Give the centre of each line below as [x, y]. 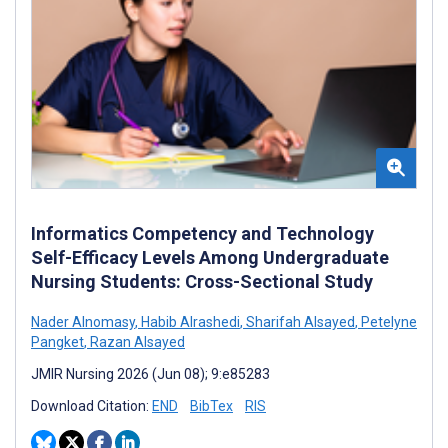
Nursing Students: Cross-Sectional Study [202, 281]
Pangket [57, 341]
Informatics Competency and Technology [202, 233]
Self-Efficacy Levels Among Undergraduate [210, 257]
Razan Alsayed [136, 341]
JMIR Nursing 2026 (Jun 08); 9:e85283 [150, 373]
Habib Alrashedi [189, 321]
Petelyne [387, 321]
